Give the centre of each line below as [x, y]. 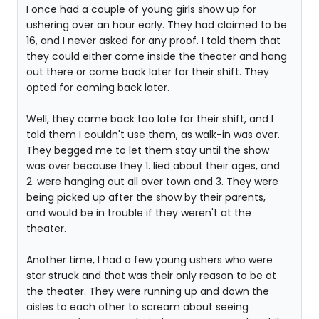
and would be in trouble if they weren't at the [139, 213]
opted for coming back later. [98, 88]
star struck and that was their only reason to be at [151, 276]
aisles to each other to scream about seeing [137, 307]
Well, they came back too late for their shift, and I [150, 119]
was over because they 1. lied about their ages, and [153, 166]
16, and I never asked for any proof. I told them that [153, 41]
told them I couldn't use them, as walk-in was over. [153, 135]
